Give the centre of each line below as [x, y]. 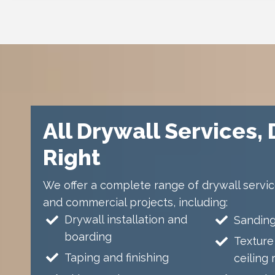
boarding [88, 237]
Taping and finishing [117, 258]
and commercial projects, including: [135, 203]
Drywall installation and [126, 220]
